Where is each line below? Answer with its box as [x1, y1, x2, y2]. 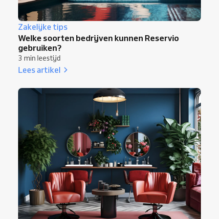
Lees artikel [18, 64, 61, 75]
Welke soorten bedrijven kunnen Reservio [18, 32, 179, 43]
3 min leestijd [18, 53, 61, 63]
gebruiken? [18, 42, 62, 53]
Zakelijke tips [18, 22, 67, 32]
